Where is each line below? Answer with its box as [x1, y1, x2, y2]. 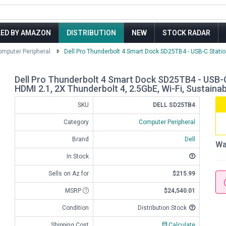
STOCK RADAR [162, 29, 210, 37]
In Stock [67, 153, 89, 160]
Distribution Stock [138, 204, 187, 211]
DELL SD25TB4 [153, 101, 195, 108]
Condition [62, 204, 89, 211]
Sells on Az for [48, 170, 89, 177]
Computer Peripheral [139, 119, 195, 126]
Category [64, 119, 89, 126]
